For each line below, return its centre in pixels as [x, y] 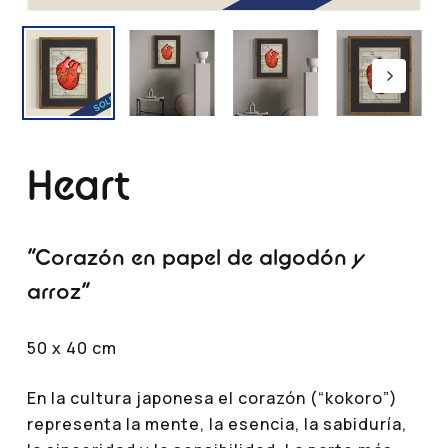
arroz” [58, 290]
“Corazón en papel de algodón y [195, 256]
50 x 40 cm [71, 347]
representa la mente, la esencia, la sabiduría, [216, 423]
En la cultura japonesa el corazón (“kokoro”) [212, 397]
